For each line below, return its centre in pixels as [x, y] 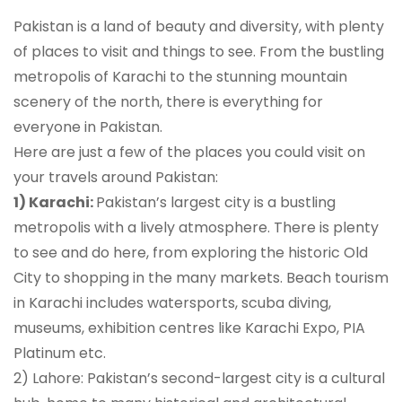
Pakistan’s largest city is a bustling [216, 203]
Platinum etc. [60, 354]
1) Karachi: [55, 203]
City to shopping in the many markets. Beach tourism [201, 278]
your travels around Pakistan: [116, 178]
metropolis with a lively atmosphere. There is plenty [196, 228]
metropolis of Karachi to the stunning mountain [180, 77]
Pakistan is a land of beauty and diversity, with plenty [199, 27]
